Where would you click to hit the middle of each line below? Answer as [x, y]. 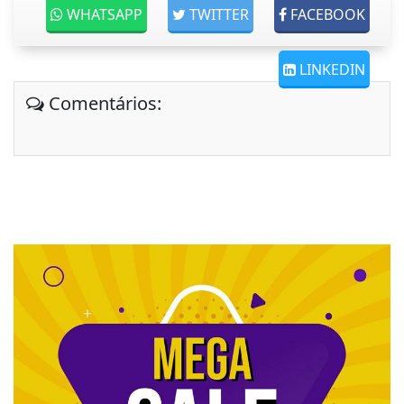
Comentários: [102, 104]
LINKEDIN [332, 69]
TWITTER [219, 14]
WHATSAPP [105, 14]
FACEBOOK [328, 14]
